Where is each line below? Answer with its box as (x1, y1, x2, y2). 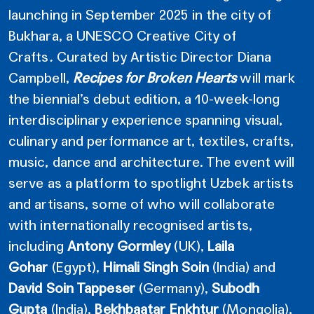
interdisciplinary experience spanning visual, (8, 111, 283, 128)
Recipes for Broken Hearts (72, 69, 237, 86)
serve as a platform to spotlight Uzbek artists (8, 174, 294, 191)
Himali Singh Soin (100, 258, 213, 275)
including (8, 237, 67, 254)
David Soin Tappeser (8, 279, 139, 296)
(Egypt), (51, 258, 100, 275)
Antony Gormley (67, 237, 175, 254)
